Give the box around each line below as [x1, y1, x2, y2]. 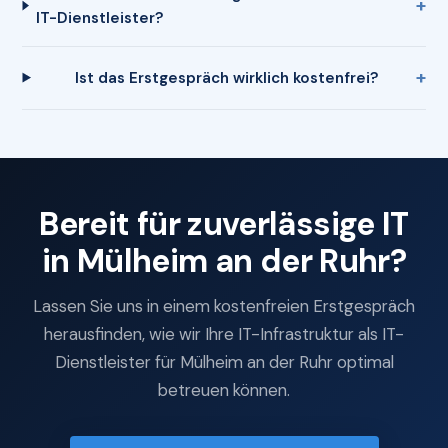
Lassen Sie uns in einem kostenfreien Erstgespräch [33, 295, 415, 318]
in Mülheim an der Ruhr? [41, 239, 407, 282]
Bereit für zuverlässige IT [39, 202, 409, 245]
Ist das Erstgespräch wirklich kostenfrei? [75, 67, 380, 88]
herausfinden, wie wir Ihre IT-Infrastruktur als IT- [44, 323, 404, 346]
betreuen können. [158, 379, 290, 402]
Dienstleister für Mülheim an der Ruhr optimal [54, 351, 394, 374]
